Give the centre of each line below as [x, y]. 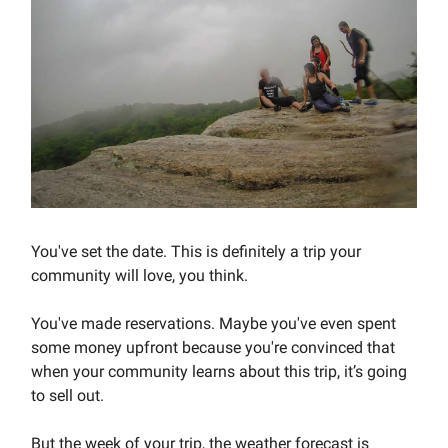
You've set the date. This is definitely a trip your [196, 251]
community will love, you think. [139, 275]
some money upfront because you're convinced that [213, 347]
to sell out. [67, 395]
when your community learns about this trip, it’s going [219, 371]
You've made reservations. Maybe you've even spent [213, 323]
